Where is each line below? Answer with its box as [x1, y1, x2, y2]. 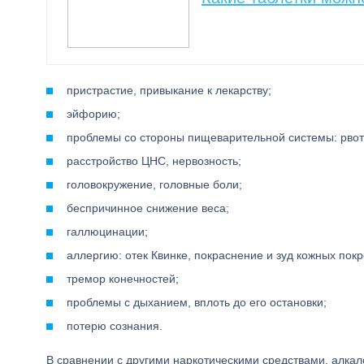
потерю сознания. [67, 319, 162, 332]
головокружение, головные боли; [67, 178, 242, 191]
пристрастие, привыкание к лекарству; [67, 84, 271, 97]
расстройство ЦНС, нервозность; [67, 154, 241, 167]
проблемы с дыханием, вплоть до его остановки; [67, 296, 327, 309]
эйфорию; [67, 107, 120, 120]
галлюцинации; [67, 225, 148, 238]
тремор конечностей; [67, 272, 179, 285]
